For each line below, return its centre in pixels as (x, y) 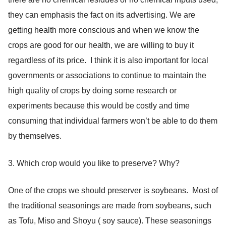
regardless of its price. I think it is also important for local (108, 60)
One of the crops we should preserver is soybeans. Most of (113, 190)
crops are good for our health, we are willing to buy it (101, 45)
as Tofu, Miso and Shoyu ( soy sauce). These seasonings (110, 220)
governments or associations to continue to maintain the (107, 75)
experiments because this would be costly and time (99, 105)
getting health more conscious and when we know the (104, 30)
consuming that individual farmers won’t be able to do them (113, 121)
